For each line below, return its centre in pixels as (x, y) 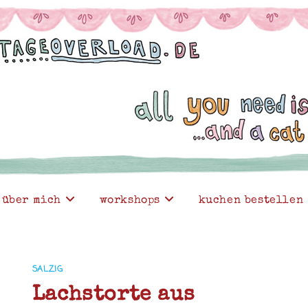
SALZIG (47, 269)
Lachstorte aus (113, 296)
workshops (130, 201)
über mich (31, 201)
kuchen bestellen (251, 201)
